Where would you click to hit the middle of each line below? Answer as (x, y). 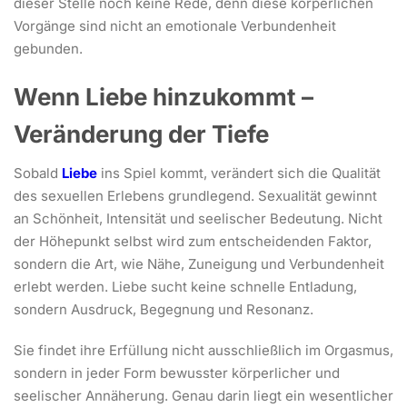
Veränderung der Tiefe (141, 134)
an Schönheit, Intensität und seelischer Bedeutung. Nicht (198, 218)
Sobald (38, 173)
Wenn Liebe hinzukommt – (164, 96)
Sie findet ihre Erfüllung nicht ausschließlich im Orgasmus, (203, 350)
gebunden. (48, 48)
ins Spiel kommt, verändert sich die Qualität (239, 173)
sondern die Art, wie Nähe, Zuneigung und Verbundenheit (199, 263)
